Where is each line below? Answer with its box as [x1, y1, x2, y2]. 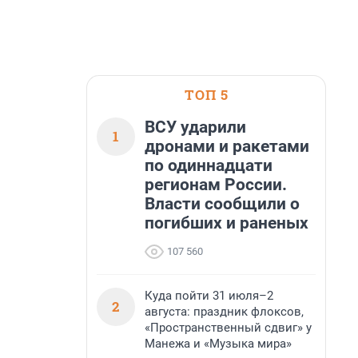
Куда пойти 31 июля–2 [145, 288, 273, 303]
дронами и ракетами [145, 137, 309, 156]
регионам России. [145, 175, 287, 194]
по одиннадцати [145, 156, 272, 175]
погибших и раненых [145, 213, 308, 233]
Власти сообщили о [145, 194, 300, 213]
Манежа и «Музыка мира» [145, 336, 292, 351]
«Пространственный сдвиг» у [145, 320, 312, 335]
